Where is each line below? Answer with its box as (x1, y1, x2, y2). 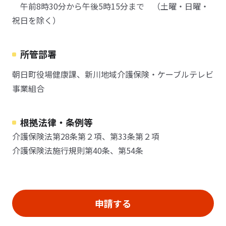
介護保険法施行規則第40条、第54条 (12, 144, 143, 156)
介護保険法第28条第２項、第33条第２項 (12, 130, 159, 142)
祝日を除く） (12, 14, 61, 26)
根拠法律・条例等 (20, 116, 93, 129)
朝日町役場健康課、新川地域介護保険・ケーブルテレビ (12, 68, 213, 80)
